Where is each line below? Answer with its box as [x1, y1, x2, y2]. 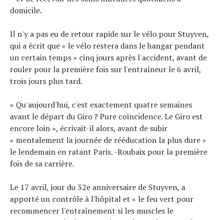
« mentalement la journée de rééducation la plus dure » [10, 134, 206, 145]
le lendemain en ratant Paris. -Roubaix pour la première [10, 146, 207, 157]
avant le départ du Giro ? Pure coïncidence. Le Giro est [10, 110, 203, 122]
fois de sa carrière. [10, 158, 74, 169]
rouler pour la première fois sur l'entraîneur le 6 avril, [10, 63, 201, 75]
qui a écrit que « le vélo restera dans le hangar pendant [10, 40, 205, 51]
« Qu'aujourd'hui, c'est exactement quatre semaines [10, 99, 192, 110]
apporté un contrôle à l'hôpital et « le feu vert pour [10, 193, 193, 204]
